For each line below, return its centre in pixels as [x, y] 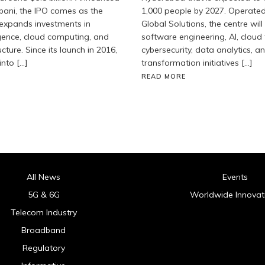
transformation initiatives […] [197, 62]
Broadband [44, 230]
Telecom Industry [43, 212]
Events [235, 177]
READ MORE [164, 76]
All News [44, 177]
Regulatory [43, 248]
